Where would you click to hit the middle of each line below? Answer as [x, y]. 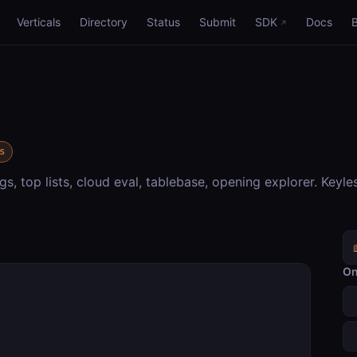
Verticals [39, 22]
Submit [218, 22]
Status [163, 22]
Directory [104, 22]
